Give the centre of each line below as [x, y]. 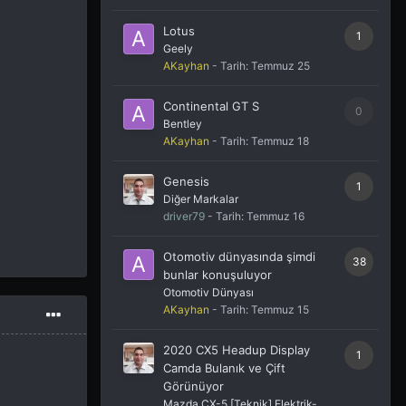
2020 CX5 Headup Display [237, 350]
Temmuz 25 [280, 66]
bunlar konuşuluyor [217, 275]
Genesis [186, 182]
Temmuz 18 [280, 141]
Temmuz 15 [280, 310]
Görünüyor [193, 387]
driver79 [184, 217]
